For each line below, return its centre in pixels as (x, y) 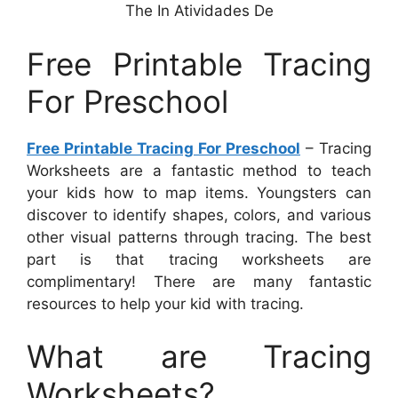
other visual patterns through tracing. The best (199, 237)
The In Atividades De (199, 11)
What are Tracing (199, 357)
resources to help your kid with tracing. (165, 303)
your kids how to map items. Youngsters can (199, 192)
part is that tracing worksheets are (199, 259)
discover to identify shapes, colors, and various (199, 215)
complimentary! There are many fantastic (199, 281)
